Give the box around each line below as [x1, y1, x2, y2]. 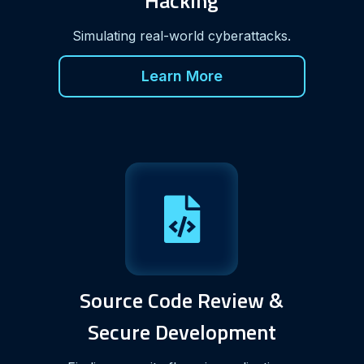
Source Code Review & [80, 284, 284, 316]
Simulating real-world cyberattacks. [72, 27, 292, 44]
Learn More [141, 67, 223, 84]
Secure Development [87, 315, 276, 348]
